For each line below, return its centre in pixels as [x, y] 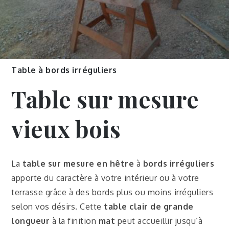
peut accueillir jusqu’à [159, 221]
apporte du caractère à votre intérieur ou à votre [105, 178]
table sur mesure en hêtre [78, 163]
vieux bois [66, 128]
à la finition [74, 221]
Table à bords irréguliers [64, 70]
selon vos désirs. [46, 206]
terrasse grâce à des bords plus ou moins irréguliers [112, 192]
